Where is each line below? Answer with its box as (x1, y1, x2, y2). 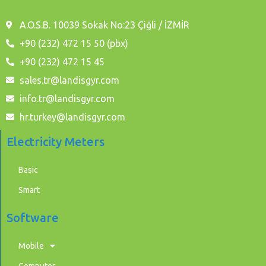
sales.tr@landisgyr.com (19, 74, 119, 85)
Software (7, 210, 59, 224)
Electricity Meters (7, 134, 104, 148)
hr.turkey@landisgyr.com (19, 111, 125, 122)
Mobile (18, 240, 44, 251)
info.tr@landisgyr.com (19, 93, 115, 104)
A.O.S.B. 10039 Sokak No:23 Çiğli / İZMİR (19, 19, 189, 30)
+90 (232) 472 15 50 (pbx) (19, 37, 128, 49)
